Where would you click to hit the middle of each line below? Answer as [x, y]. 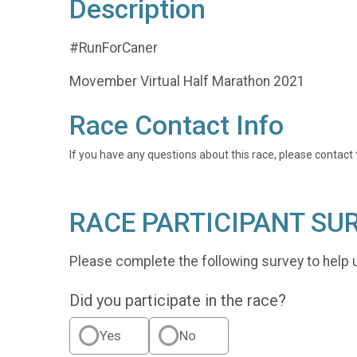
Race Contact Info [177, 126]
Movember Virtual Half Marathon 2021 [187, 82]
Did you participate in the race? [178, 300]
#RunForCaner [114, 47]
